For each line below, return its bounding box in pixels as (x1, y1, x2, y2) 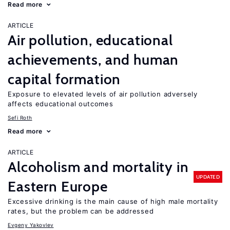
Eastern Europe (8, 178, 108, 195)
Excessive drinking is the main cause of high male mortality (8, 197, 218, 205)
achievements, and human (8, 51, 179, 68)
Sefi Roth (8, 114, 32, 121)
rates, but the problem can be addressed (8, 207, 154, 215)
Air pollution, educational (8, 31, 173, 49)
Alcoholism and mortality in (8, 158, 189, 176)
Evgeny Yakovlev (8, 222, 54, 228)
